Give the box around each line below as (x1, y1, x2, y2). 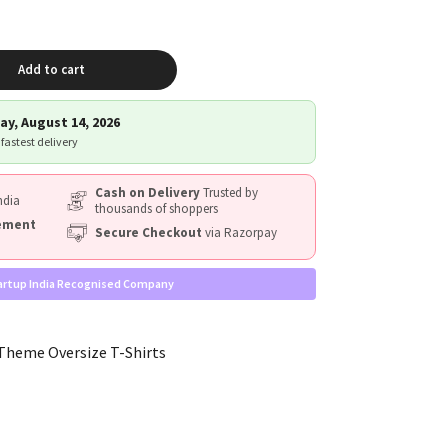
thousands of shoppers (94, 199, 218, 217)
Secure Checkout (94, 223, 202, 241)
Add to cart (18, 60, 86, 78)
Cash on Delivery (94, 183, 200, 201)
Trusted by (199, 183, 258, 201)
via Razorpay (201, 223, 277, 241)
